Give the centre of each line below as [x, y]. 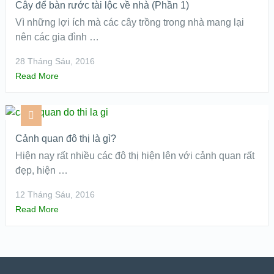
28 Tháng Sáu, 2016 [55, 61]
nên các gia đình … [57, 37]
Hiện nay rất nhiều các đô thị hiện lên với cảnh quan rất [135, 156]
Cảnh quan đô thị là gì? [65, 139]
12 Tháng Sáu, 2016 [55, 194]
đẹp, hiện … [41, 170]
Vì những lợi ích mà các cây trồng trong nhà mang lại [129, 22]
